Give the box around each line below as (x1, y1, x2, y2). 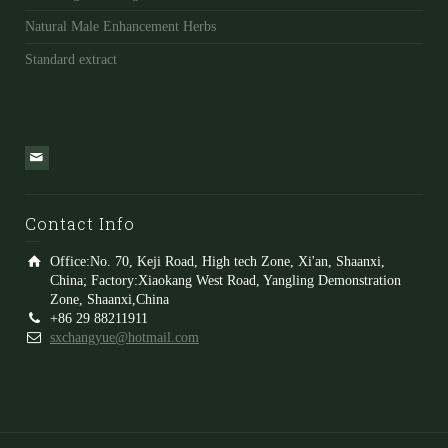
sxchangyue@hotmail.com (50, 330, 199, 346)
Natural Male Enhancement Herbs (25, 19, 216, 35)
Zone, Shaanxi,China (50, 292, 169, 308)
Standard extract (25, 52, 117, 68)
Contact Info (25, 213, 135, 235)
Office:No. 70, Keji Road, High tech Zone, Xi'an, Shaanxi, (50, 254, 385, 270)
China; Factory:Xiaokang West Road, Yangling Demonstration (50, 273, 401, 289)
